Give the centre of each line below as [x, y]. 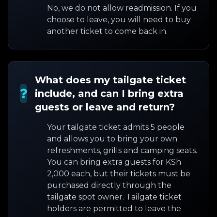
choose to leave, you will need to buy [119, 20]
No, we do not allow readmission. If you [122, 8]
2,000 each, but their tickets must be [119, 174]
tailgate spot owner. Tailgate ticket [114, 197]
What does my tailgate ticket [110, 80]
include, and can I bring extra [109, 93]
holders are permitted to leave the [114, 209]
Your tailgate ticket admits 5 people [116, 127]
